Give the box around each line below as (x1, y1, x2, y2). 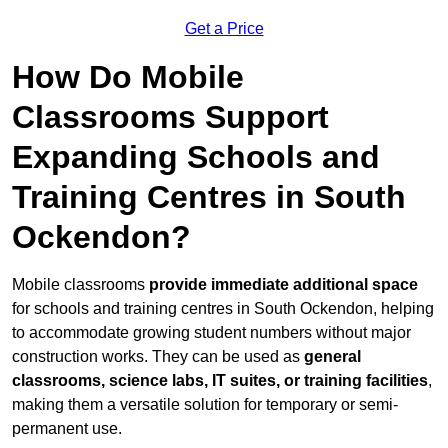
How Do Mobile (12, 59, 244, 96)
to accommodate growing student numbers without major (12, 324, 411, 342)
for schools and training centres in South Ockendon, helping (12, 300, 434, 318)
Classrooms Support (12, 99, 329, 136)
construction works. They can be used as (12, 348, 304, 366)
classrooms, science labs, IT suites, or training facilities (12, 372, 428, 390)
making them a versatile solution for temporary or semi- (12, 396, 398, 414)
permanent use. (12, 420, 122, 438)
